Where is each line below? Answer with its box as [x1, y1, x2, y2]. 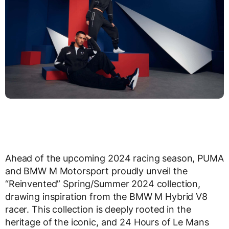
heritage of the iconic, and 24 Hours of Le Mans [5, 216, 209, 227]
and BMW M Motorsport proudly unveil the [5, 165, 188, 176]
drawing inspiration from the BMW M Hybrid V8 [5, 191, 208, 202]
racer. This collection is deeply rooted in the [5, 203, 191, 215]
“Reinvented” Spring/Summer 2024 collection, [5, 178, 200, 189]
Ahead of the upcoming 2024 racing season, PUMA [5, 152, 224, 164]
